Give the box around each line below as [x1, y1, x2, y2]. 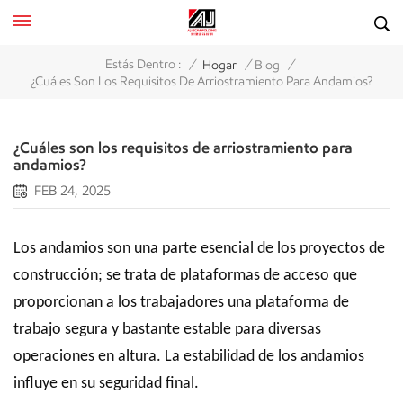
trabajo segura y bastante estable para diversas [13, 321, 321, 338]
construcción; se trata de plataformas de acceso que [13, 267, 357, 284]
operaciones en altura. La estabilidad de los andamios [13, 348, 364, 365]
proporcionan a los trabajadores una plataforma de [13, 294, 349, 311]
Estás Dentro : [105, 57, 181, 73]
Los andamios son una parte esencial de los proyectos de [13, 240, 385, 257]
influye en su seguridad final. [13, 375, 199, 392]
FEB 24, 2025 [34, 183, 111, 199]
